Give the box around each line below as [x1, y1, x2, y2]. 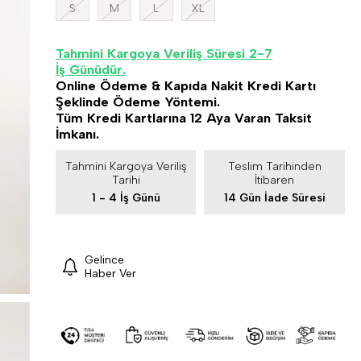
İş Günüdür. [55, 60, 126, 77]
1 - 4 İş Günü [91, 190, 160, 205]
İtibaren [255, 172, 295, 187]
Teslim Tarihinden [227, 159, 322, 173]
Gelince [84, 252, 124, 267]
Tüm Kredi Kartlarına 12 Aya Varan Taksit [55, 109, 312, 126]
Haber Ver [84, 266, 136, 280]
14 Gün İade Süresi [223, 190, 326, 205]
